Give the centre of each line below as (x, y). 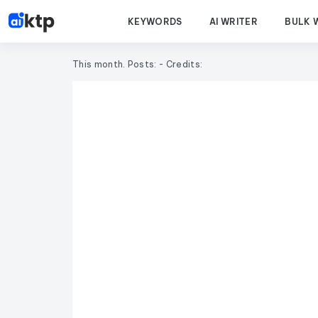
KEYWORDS (155, 22)
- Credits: (181, 64)
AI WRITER (234, 22)
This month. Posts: (116, 64)
